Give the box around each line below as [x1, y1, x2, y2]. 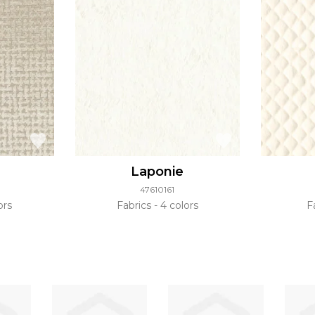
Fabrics [116, 199, 154, 212]
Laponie [131, 164, 184, 180]
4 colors [157, 199, 198, 212]
